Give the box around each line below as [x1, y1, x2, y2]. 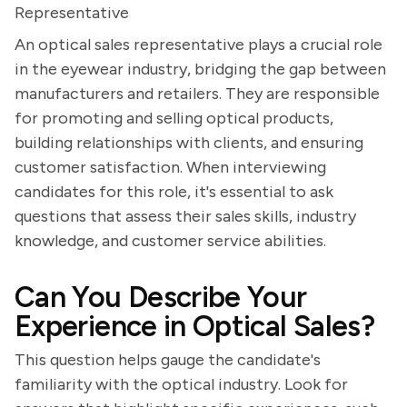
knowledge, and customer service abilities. [15, 231, 326, 251]
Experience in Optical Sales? [15, 309, 375, 343]
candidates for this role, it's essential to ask [15, 182, 333, 202]
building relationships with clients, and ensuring [15, 133, 363, 153]
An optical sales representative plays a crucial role [15, 35, 382, 55]
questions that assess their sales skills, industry [15, 206, 356, 226]
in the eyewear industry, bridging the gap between [15, 59, 386, 79]
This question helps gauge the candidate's [15, 350, 321, 370]
